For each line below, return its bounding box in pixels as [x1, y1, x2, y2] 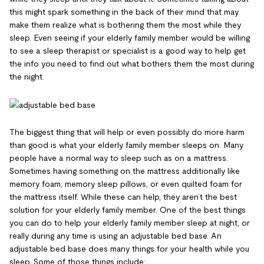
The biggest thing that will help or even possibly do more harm [9, 127, 245, 137]
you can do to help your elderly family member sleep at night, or [9, 217, 250, 227]
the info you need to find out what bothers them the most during [9, 59, 254, 69]
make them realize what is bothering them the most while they [9, 20, 241, 30]
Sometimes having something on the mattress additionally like [9, 166, 240, 176]
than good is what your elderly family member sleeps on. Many [9, 140, 243, 150]
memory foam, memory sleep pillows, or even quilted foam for [9, 179, 242, 189]
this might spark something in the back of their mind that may [9, 7, 239, 17]
